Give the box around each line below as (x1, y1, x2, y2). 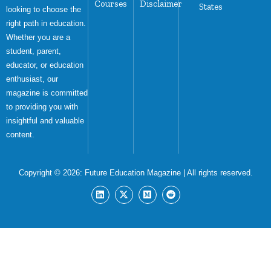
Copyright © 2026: (18, 168, 85, 177)
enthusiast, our (6, 74, 58, 83)
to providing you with (6, 102, 78, 111)
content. (6, 129, 34, 139)
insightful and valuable (6, 116, 84, 125)
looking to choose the (6, 4, 81, 14)
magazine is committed (6, 88, 88, 97)
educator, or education (6, 60, 83, 70)
